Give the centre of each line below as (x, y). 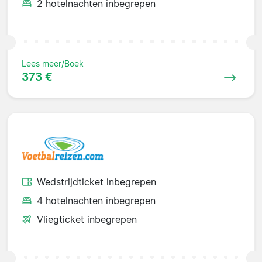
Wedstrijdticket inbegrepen (96, 182)
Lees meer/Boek (53, 64)
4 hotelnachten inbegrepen (96, 200)
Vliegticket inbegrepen (87, 219)
